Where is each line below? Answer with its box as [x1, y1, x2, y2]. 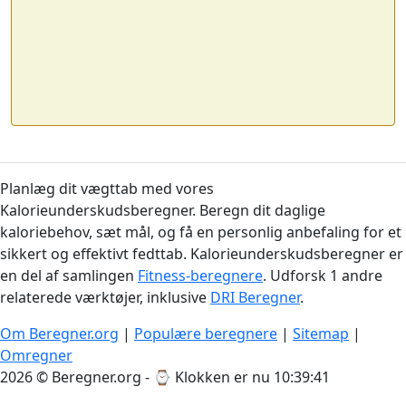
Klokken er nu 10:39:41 [175, 367, 330, 387]
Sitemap [293, 324, 349, 343]
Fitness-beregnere [138, 266, 263, 285]
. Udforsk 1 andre [263, 266, 382, 285]
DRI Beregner [210, 287, 300, 307]
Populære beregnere [134, 324, 277, 343]
